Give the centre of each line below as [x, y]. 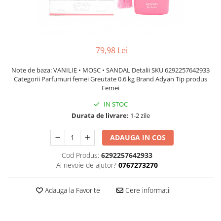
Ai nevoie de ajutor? [86, 165]
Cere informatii [147, 190]
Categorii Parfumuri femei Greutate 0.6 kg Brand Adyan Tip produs [110, 79]
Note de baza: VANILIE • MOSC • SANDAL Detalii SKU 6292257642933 [110, 70]
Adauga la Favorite [71, 190]
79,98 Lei [111, 50]
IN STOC [115, 104]
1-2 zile [139, 115]
